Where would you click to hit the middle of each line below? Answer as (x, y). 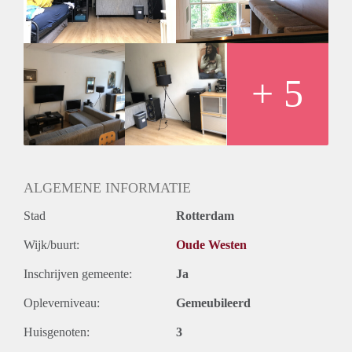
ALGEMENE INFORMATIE (107, 187)
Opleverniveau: (62, 302)
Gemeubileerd (213, 302)
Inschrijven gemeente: (78, 273)
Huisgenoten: (57, 332)
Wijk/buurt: (51, 244)
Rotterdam (205, 215)
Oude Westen (211, 244)
